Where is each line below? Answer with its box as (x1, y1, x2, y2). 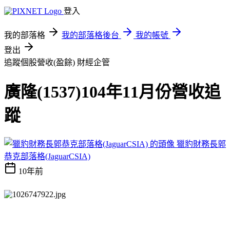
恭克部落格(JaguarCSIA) (4, 151, 90, 161)
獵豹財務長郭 (177, 139, 226, 148)
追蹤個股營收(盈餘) (4, 58, 77, 67)
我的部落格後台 (62, 31, 119, 40)
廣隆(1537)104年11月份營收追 (4, 83, 221, 102)
